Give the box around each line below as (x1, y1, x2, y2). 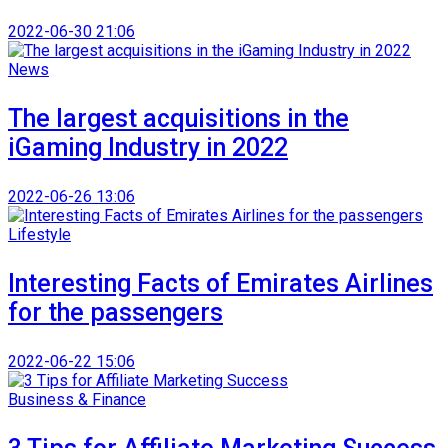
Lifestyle (8, 224, 71, 244)
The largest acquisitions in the (8, 103, 349, 133)
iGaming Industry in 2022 (8, 132, 288, 162)
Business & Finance (8, 389, 146, 409)
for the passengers (8, 297, 223, 327)
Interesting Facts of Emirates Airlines (8, 268, 433, 298)
